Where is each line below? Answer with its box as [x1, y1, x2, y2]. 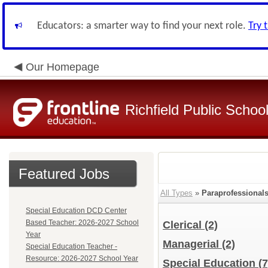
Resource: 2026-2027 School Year [26, 254, 138, 263]
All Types [160, 188, 193, 197]
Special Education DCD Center [26, 206, 127, 215]
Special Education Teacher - [26, 242, 117, 251]
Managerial [163, 238, 222, 250]
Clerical [163, 219, 205, 231]
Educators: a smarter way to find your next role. [37, 20, 248, 32]
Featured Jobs [19, 166, 109, 182]
